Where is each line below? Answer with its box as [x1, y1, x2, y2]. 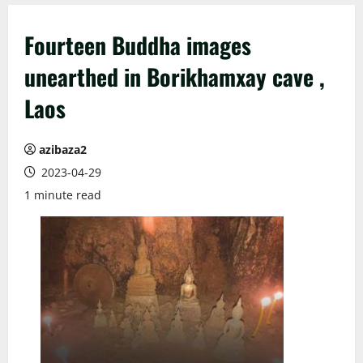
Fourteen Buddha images [24, 28, 251, 62]
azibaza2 [39, 141, 87, 157]
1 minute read [24, 186, 101, 203]
